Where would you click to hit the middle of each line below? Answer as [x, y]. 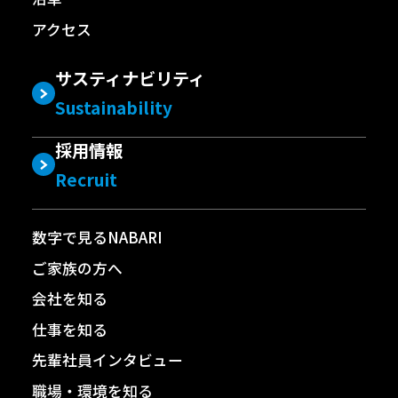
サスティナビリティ [131, 79]
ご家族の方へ [77, 268]
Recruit [87, 179]
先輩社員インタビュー [107, 360]
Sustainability [114, 108]
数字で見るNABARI [97, 238]
